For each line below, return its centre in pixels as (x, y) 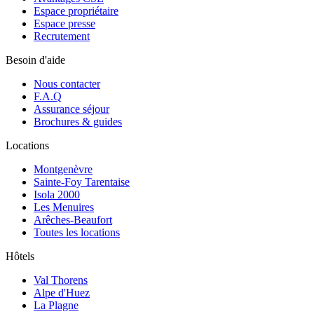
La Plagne (56, 305)
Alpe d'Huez (62, 292)
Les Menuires (64, 207)
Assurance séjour (71, 109)
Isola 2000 (57, 194)
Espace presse (64, 23)
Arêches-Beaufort (73, 219)
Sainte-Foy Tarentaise (82, 182)
